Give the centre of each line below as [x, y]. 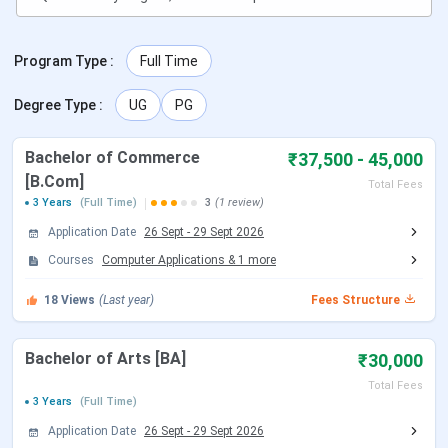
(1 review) [239, 203]
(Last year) [126, 300]
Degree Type [55, 105]
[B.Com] [54, 182]
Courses [71, 260]
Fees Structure [355, 300]
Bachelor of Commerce [112, 158]
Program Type [60, 61]
